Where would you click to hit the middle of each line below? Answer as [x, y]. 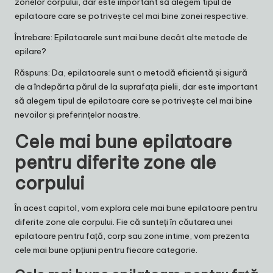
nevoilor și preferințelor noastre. [77, 115]
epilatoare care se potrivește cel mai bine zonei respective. [131, 16]
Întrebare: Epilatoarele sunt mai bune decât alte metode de [131, 37]
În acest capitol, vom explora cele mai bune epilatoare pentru [136, 208]
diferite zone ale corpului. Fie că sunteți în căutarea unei [124, 222]
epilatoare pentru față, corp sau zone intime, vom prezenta [132, 236]
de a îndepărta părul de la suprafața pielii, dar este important [136, 87]
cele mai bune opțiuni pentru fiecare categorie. [106, 250]
